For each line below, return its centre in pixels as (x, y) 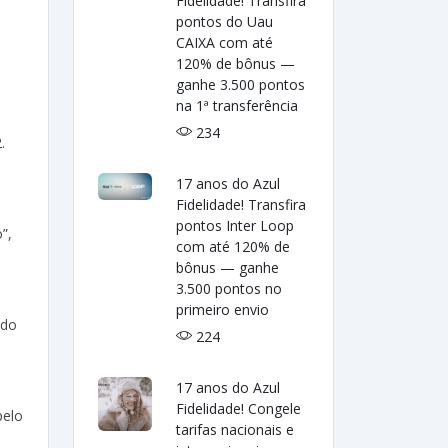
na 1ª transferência (237, 105)
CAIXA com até (225, 42)
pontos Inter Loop (235, 225)
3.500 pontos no (229, 288)
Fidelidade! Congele (239, 408)
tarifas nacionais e (235, 429)
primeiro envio (223, 309)
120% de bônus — (236, 63)
